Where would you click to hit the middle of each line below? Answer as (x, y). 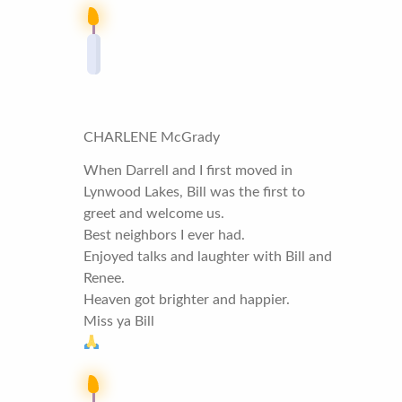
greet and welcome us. (154, 213)
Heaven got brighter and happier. (187, 299)
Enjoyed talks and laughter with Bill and (208, 256)
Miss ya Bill (119, 321)
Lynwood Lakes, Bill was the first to (195, 192)
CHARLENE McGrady (152, 138)
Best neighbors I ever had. (165, 235)
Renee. (105, 278)
